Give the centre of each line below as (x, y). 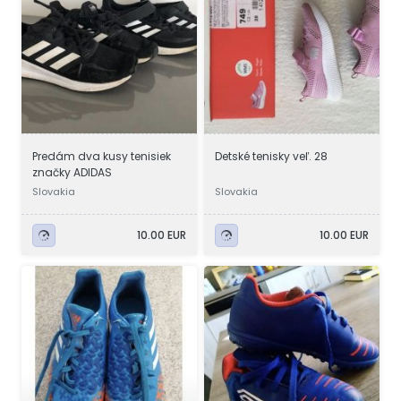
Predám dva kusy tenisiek (102, 157)
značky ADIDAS (72, 173)
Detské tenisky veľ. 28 (271, 157)
